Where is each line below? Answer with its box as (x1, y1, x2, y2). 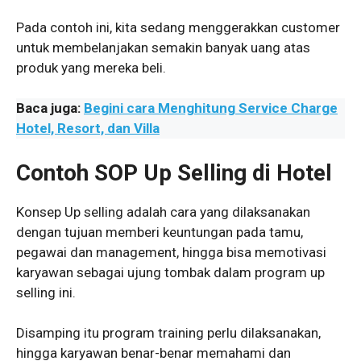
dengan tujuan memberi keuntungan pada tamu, (16, 223, 303, 240)
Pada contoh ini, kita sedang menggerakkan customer (16, 19, 340, 35)
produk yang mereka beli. (16, 59, 166, 76)
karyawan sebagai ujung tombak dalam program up (16, 263, 325, 280)
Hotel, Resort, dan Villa (16, 120, 160, 137)
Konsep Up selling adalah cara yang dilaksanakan (16, 203, 310, 220)
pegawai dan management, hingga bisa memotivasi (16, 243, 326, 260)
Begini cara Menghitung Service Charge (84, 100, 338, 117)
